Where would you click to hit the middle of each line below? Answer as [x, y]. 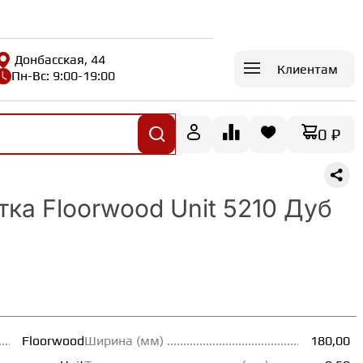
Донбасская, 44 [60, 59]
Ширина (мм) [124, 341]
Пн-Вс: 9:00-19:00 [64, 75]
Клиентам [307, 69]
